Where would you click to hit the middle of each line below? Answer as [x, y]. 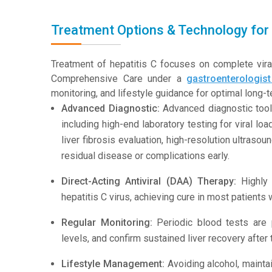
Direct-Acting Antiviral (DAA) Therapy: [149, 181]
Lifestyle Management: [113, 264]
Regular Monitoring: [107, 223]
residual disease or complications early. [145, 156]
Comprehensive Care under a [119, 79]
